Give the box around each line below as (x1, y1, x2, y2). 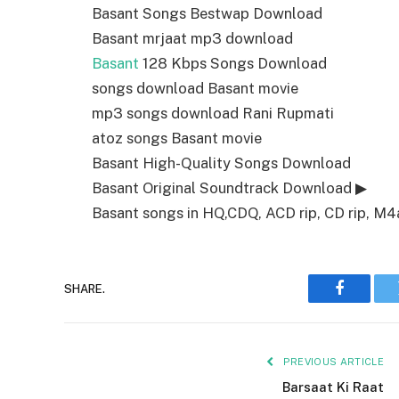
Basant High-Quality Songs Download (92, 154, 351, 173)
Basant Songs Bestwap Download (92, 4, 322, 23)
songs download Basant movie (92, 79, 298, 98)
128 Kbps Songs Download (139, 54, 327, 73)
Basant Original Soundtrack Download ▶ (92, 179, 367, 198)
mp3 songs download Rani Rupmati (92, 104, 334, 123)
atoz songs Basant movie (92, 129, 262, 148)
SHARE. (64, 281, 105, 296)
